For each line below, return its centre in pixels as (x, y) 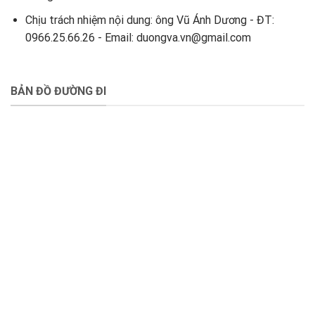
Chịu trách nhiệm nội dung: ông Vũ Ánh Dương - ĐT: (149, 20)
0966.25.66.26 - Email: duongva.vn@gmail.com (138, 38)
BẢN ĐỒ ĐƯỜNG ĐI (58, 91)
